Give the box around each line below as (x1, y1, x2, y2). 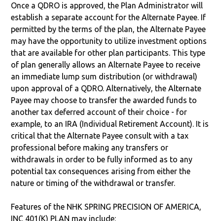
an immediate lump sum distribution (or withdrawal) (11, 72, 198, 81)
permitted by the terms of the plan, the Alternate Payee (11, 24, 206, 34)
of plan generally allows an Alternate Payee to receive (11, 60, 201, 69)
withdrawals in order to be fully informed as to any (11, 154, 193, 164)
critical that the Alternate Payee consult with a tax (11, 131, 189, 140)
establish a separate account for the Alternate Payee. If (11, 12, 206, 22)
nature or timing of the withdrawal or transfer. (11, 178, 176, 187)
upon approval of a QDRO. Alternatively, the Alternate (11, 83, 202, 93)
